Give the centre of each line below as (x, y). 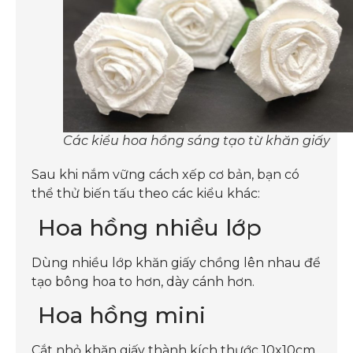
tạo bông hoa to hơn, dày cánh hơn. (143, 281)
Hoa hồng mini (119, 315)
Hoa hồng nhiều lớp (147, 227)
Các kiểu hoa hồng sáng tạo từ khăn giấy (197, 141)
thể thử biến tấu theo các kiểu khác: (146, 194)
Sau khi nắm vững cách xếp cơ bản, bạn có (165, 175)
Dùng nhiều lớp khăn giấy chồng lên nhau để (176, 262)
